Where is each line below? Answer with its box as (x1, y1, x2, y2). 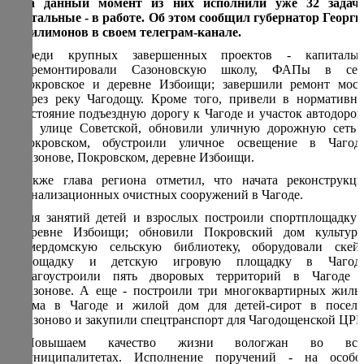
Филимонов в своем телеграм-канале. (19, 25, 241, 39)
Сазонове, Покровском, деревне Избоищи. (19, 150, 254, 164)
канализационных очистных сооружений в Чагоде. (19, 188, 303, 201)
